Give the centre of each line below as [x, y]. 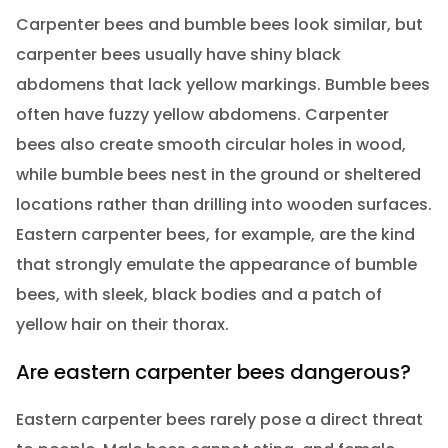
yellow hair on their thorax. [122, 324]
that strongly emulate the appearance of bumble [216, 264]
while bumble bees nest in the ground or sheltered [218, 174]
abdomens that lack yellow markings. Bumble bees [222, 84]
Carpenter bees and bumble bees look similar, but [219, 24]
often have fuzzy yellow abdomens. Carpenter [202, 114]
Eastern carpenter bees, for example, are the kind [215, 234]
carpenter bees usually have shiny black [178, 54]
